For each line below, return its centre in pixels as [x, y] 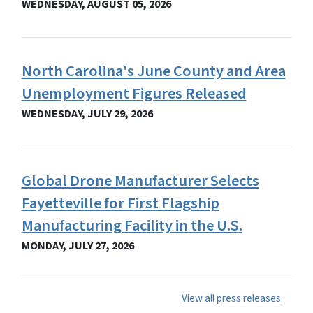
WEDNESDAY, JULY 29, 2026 [87, 114]
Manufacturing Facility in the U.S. [132, 226]
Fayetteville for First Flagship [120, 204]
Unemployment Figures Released [134, 94]
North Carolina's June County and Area [153, 72]
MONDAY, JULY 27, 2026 [78, 246]
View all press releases [231, 299]
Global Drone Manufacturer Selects [140, 181]
